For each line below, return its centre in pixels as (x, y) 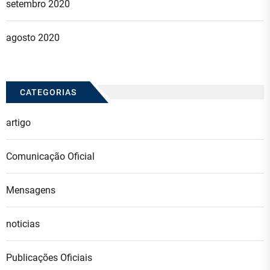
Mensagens (31, 190)
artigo (18, 122)
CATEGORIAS (48, 92)
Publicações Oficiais (49, 257)
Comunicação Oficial (50, 156)
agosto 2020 (33, 37)
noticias (23, 224)
